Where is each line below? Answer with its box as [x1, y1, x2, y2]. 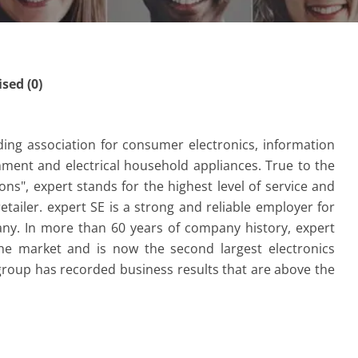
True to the [265, 157, 336, 174]
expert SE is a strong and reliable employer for [46, 198, 336, 216]
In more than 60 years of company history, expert [25, 219, 335, 237]
